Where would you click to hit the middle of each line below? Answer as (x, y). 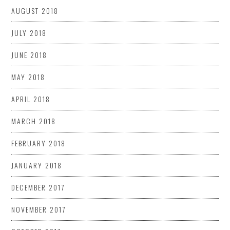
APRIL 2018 (31, 99)
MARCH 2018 (34, 121)
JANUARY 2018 (37, 165)
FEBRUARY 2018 (39, 143)
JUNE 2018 (30, 54)
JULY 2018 (29, 32)
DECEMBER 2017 (38, 187)
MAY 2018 (28, 76)
